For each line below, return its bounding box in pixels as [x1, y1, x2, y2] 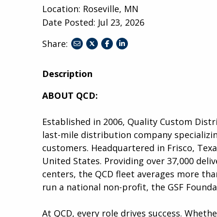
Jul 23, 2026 [98, 16, 144, 28]
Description [42, 67, 93, 79]
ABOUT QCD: [42, 89, 98, 101]
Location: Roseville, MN [42, 2, 139, 15]
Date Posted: [42, 16, 98, 28]
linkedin [119, 62, 142, 71]
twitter [92, 62, 112, 71]
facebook [105, 62, 135, 71]
